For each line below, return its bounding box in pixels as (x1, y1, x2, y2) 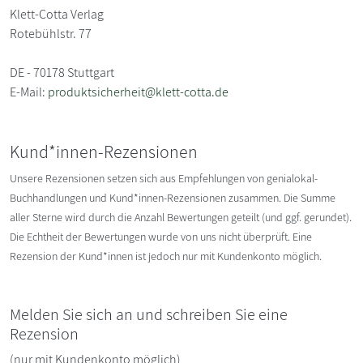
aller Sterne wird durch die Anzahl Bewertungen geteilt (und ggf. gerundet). (10, 209, 352, 224)
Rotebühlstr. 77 (10, 24, 92, 42)
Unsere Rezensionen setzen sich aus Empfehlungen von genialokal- (10, 170, 318, 186)
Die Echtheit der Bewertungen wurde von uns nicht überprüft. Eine (10, 228, 312, 244)
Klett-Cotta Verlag (10, 5, 104, 23)
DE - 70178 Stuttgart (10, 63, 114, 81)
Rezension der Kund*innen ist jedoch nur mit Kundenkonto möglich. (10, 248, 322, 263)
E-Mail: (10, 83, 48, 100)
